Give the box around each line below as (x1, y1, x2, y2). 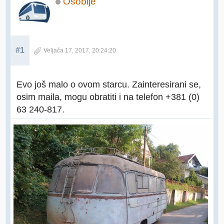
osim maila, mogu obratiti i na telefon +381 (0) (16, 91, 199, 102)
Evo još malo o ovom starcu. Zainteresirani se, (16, 79, 201, 90)
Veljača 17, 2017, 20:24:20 (43, 47, 116, 54)
